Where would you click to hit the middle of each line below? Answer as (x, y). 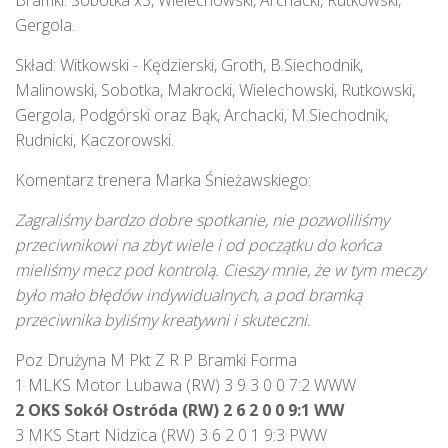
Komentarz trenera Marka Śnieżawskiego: (163, 180)
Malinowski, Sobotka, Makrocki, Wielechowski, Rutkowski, (215, 90)
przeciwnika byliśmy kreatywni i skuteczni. (165, 320)
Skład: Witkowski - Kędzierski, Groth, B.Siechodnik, (189, 65)
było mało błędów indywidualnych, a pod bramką (188, 295)
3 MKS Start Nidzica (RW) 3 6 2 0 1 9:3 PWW (171, 435)
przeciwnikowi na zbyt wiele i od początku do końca (198, 245)
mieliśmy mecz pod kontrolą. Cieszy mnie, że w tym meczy (220, 270)
